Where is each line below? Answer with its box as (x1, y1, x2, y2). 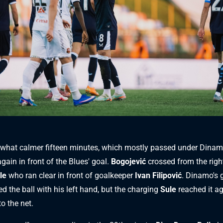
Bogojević (111, 156, 146, 166)
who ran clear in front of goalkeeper (6, 170, 135, 180)
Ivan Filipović (135, 170, 182, 180)
